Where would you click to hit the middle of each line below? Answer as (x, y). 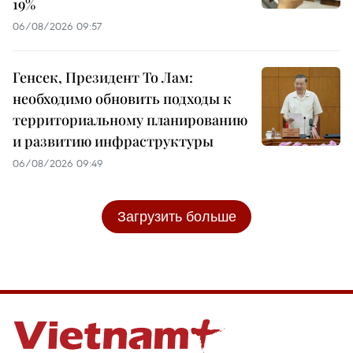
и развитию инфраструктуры (113, 141)
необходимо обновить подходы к (122, 98)
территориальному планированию (130, 119)
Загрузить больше (176, 216)
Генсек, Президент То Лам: (103, 77)
